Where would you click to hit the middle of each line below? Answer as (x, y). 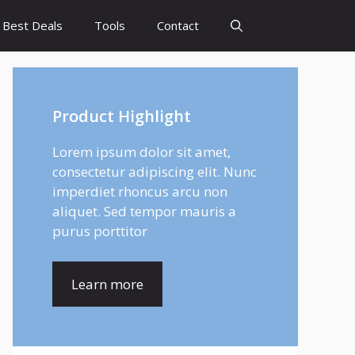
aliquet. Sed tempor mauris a (144, 211)
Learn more (107, 284)
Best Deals (32, 25)
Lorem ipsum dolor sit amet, (141, 152)
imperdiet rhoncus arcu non (140, 191)
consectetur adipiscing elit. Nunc (155, 172)
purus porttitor (100, 231)
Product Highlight (122, 116)
